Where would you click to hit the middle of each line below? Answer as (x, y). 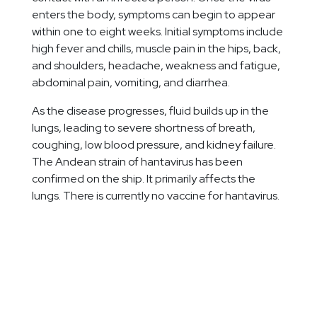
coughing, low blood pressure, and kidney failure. (154, 144)
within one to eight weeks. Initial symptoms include (157, 31)
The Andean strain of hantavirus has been (137, 161)
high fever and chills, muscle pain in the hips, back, (156, 48)
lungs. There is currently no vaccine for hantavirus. (156, 195)
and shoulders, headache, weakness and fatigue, (156, 65)
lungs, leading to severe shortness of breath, (144, 127)
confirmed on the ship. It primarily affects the (144, 178)
